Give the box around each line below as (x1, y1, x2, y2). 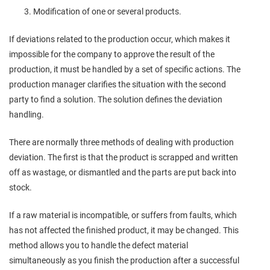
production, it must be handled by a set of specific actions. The (9, 64, 240, 75)
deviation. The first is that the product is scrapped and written (9, 152, 238, 163)
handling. (9, 110, 44, 120)
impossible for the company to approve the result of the (9, 49, 215, 60)
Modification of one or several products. (33, 7, 181, 17)
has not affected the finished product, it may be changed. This (9, 225, 239, 236)
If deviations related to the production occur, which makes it (9, 34, 230, 45)
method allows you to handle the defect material (9, 240, 188, 251)
